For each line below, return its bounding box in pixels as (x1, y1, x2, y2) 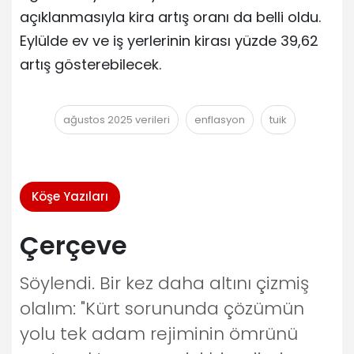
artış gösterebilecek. (20, 55, 161, 75)
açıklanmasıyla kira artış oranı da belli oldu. (20, 7, 321, 28)
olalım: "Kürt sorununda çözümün (20, 296, 304, 322)
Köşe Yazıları (32, 188, 108, 205)
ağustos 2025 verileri (63, 112, 170, 128)
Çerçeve (20, 228, 127, 264)
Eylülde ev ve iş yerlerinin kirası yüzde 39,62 (20, 31, 318, 51)
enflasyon (194, 112, 245, 128)
